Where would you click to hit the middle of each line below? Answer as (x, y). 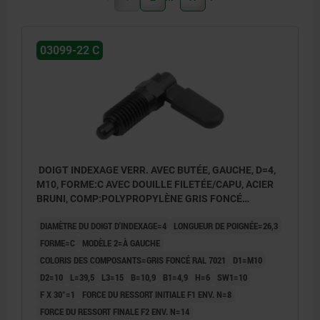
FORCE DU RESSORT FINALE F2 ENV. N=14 (115, 311)
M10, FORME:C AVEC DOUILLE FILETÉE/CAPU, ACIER (155, 184)
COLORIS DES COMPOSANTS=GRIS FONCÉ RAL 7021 (133, 260)
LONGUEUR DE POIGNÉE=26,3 (226, 225)
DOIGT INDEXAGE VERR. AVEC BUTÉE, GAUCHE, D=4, (156, 170)
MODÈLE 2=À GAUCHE (121, 242)
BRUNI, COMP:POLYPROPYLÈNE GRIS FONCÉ (139, 198)
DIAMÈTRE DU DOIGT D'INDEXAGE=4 (103, 225)
